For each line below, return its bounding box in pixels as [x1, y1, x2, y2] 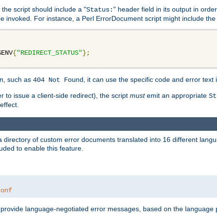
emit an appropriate [145, 92, 209, 100]
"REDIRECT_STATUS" [16, 49, 82, 57]
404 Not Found [33, 76, 83, 84]
